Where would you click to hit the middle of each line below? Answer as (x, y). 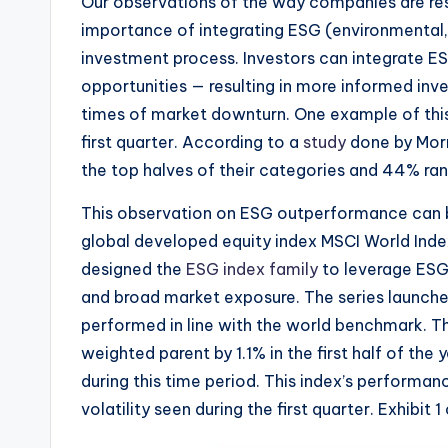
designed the (133, 269)
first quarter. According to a (192, 142)
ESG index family (252, 269)
